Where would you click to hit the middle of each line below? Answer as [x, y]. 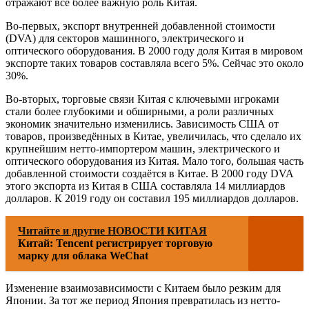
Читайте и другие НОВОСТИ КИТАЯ [112, 231]
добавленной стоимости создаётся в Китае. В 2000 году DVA [149, 173]
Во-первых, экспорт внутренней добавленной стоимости [140, 26]
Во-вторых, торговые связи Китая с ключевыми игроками [142, 99]
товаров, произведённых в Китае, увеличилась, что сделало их [153, 136]
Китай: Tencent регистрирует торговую [115, 243]
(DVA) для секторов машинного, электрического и [125, 38]
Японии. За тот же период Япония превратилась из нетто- [143, 300]
